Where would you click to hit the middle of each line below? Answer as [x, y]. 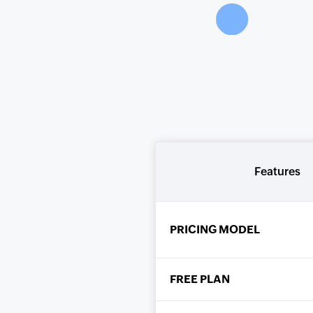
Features [277, 172]
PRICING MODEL [215, 230]
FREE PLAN [200, 279]
